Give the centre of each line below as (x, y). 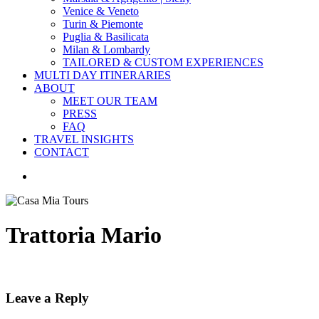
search (48, 176)
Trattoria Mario (84, 235)
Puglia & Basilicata (106, 37)
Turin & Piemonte (103, 24)
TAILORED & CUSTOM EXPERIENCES (163, 62)
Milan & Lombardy (106, 49)
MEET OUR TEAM (110, 101)
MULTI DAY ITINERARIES (103, 75)
